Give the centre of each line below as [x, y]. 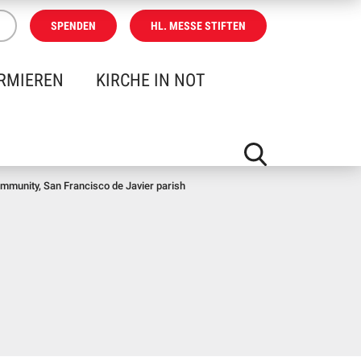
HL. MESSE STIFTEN [198, 26]
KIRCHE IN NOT [150, 80]
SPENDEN [73, 26]
